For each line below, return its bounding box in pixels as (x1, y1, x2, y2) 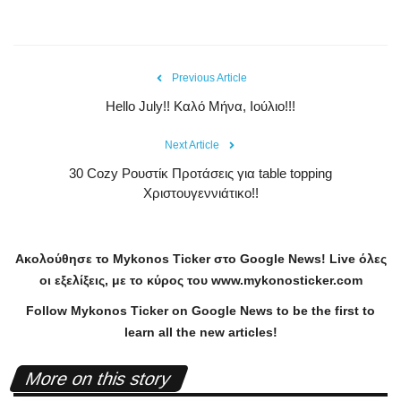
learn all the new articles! (124, 325, 277, 340)
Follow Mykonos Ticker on (26, 303, 192, 319)
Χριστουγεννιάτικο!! (142, 185, 259, 201)
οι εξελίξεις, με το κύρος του (38, 273, 208, 288)
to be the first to (273, 303, 375, 319)
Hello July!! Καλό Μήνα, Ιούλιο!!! (106, 98, 295, 115)
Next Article (164, 139, 219, 152)
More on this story (22, 369, 175, 389)
